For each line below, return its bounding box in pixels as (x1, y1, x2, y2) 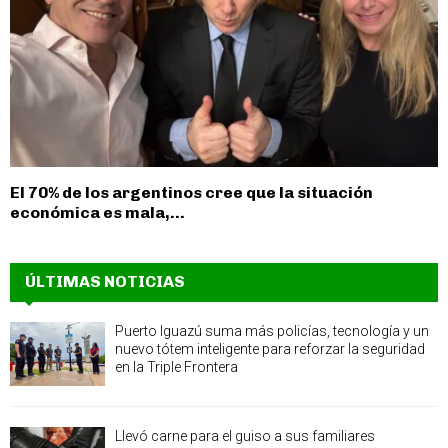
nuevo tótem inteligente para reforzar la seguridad (115, 341, 425, 358)
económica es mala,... (10, 203, 185, 223)
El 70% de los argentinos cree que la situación (10, 183, 373, 203)
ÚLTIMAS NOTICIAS (25, 272, 185, 292)
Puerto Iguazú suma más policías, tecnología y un (115, 323, 429, 340)
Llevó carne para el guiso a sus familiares (115, 427, 375, 444)
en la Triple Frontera (115, 359, 238, 376)
